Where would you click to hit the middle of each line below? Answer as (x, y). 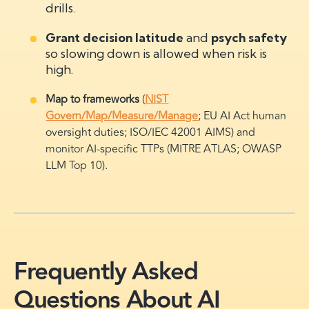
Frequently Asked (106, 272)
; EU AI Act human (242, 116)
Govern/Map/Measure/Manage (122, 116)
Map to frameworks (93, 99)
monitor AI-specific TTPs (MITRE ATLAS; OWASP (164, 149)
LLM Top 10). (77, 166)
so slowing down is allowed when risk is (157, 53)
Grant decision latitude (115, 38)
